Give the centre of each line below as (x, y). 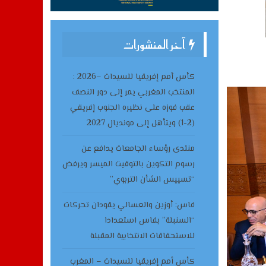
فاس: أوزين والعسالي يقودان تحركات (129, 205)
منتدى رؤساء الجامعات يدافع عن (138, 149)
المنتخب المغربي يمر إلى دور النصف (133, 93)
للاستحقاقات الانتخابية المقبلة (142, 236)
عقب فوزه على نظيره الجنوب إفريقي (132, 108)
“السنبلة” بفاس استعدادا (149, 221)
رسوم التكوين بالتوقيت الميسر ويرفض (128, 164)
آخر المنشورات (155, 45)
